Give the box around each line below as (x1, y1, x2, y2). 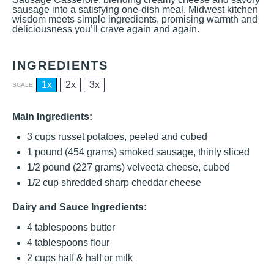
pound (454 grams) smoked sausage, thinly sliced (32, 147, 250, 157)
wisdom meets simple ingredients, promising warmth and (12, 14, 257, 24)
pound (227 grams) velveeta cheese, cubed (40, 162, 230, 172)
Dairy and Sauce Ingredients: (12, 202, 147, 212)
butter (88, 222, 115, 232)
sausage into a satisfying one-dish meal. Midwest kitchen (12, 4, 258, 15)
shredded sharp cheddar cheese (59, 177, 201, 188)
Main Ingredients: (12, 111, 92, 122)
